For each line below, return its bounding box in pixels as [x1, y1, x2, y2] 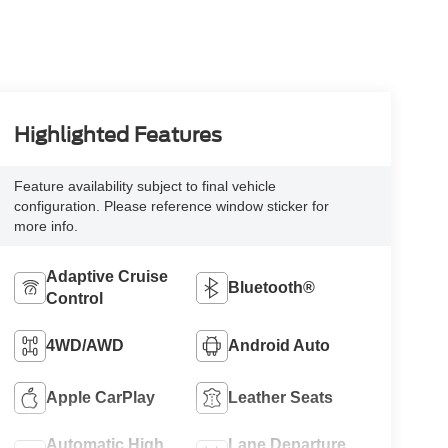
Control [45, 290, 103, 308]
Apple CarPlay [45, 389, 155, 407]
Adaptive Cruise [45, 268, 168, 286]
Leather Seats [228, 389, 334, 407]
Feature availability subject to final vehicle [13, 178, 276, 195]
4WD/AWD [45, 337, 124, 355]
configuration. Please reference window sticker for [13, 198, 329, 215]
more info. [13, 218, 78, 235]
